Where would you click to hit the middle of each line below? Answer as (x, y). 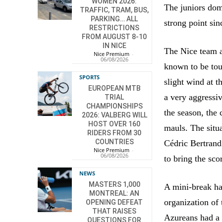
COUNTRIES (114, 142)
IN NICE (114, 46)
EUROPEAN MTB (114, 88)
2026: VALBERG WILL (114, 115)
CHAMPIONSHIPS (114, 106)
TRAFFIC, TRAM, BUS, (114, 10)
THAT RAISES (114, 211)
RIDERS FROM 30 (114, 133)
